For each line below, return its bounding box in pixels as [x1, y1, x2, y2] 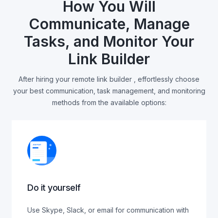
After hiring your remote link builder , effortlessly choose [18, 75, 200, 83]
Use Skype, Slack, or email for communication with [27, 205, 189, 214]
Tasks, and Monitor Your [24, 33, 194, 50]
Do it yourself [27, 182, 81, 193]
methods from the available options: [52, 98, 166, 107]
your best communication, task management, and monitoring [13, 87, 205, 95]
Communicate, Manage [28, 15, 190, 33]
